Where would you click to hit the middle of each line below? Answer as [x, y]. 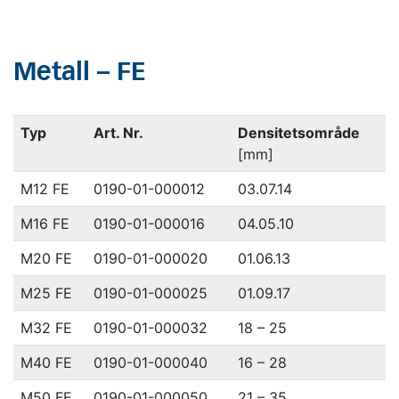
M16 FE [45, 224]
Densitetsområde [298, 133]
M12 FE [45, 189]
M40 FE [46, 362]
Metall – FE [80, 73]
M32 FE [46, 328]
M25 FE [46, 293]
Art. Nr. [118, 133]
